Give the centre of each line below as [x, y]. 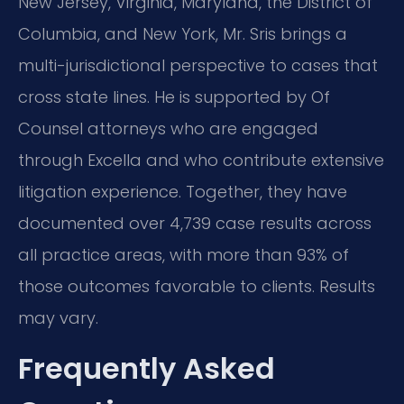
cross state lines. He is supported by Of [174, 97]
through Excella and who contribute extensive [201, 161]
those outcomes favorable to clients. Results [197, 287]
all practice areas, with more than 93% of [184, 255]
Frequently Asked [147, 368]
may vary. [58, 318]
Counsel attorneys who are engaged [168, 129]
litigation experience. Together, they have [183, 192]
